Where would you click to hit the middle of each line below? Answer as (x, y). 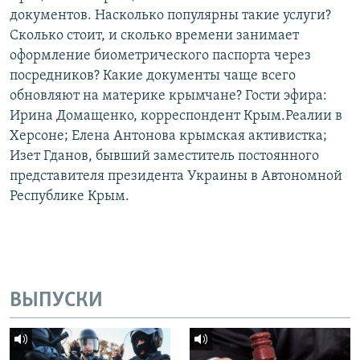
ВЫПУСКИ (56, 301)
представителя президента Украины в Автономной (176, 176)
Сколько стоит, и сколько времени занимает (154, 35)
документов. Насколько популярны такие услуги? (170, 15)
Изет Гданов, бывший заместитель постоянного (164, 156)
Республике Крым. (70, 196)
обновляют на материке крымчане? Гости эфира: (168, 96)
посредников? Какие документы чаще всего (153, 76)
